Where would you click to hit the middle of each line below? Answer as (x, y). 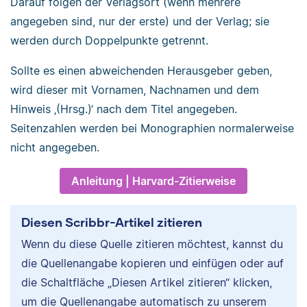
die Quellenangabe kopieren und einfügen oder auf (152, 263)
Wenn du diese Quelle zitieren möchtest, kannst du (152, 244)
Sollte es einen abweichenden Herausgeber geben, (141, 71)
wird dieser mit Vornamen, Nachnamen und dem (135, 90)
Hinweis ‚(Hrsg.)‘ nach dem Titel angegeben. (124, 109)
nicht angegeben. (55, 148)
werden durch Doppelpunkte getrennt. (109, 41)
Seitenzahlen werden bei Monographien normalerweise (152, 128)
